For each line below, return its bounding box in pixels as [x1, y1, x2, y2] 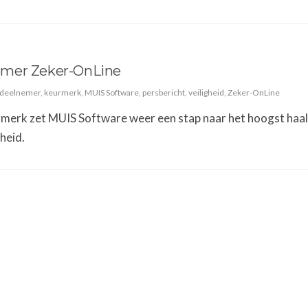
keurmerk [44, 87, 81, 98]
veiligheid [188, 87, 224, 98]
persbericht [142, 87, 185, 98]
